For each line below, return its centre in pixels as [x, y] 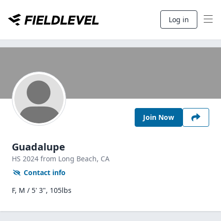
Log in [179, 19]
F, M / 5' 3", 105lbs [42, 190]
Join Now [159, 117]
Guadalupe [38, 147]
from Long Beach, [71, 159]
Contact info [45, 172]
